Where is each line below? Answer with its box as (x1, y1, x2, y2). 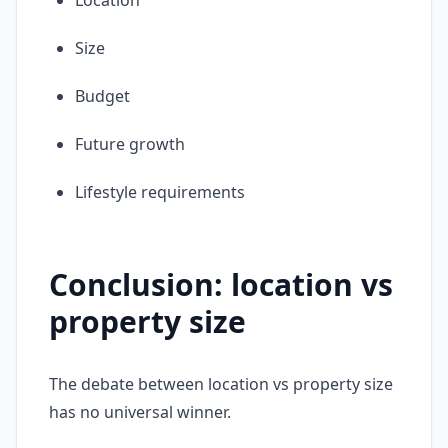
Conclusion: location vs (49, 264, 393, 305)
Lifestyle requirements (75, 181, 245, 203)
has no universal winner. (49, 401, 231, 423)
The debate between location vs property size (49, 373, 393, 395)
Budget (75, 85, 130, 107)
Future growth (75, 133, 185, 155)
